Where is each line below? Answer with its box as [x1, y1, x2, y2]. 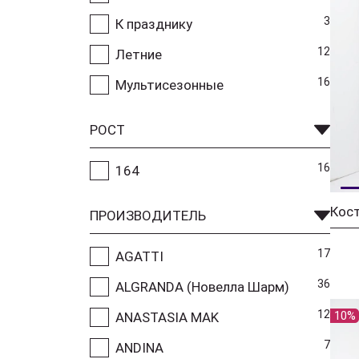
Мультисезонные [115, 76, 224, 93]
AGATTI [115, 248, 163, 264]
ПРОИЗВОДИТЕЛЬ [90, 207, 206, 224]
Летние [115, 46, 162, 63]
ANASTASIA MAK [115, 309, 219, 325]
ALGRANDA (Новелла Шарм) [115, 278, 289, 295]
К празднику [115, 15, 192, 32]
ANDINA [115, 339, 163, 356]
